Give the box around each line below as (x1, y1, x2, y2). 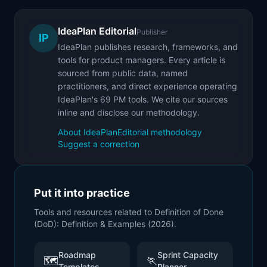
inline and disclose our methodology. (58, 107, 200, 117)
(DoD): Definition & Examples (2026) (34, 219, 174, 229)
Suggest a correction (58, 139, 139, 149)
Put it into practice (34, 187, 130, 199)
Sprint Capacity (157, 250, 218, 260)
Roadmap (58, 250, 96, 260)
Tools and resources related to (34, 207, 154, 217)
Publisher (136, 27, 167, 36)
